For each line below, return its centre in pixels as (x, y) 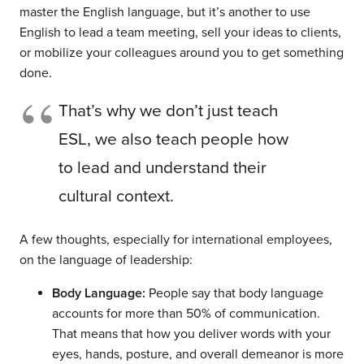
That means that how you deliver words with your (191, 334)
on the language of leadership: (109, 260)
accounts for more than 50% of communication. (186, 314)
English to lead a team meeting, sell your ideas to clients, (180, 33)
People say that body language (236, 294)
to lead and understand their (162, 168)
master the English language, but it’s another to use (165, 13)
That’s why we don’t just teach (168, 111)
